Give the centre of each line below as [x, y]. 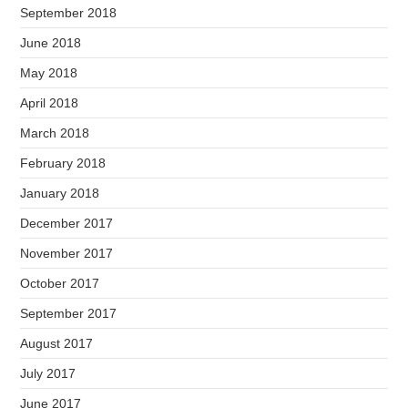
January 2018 [60, 193]
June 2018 [51, 43]
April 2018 [50, 103]
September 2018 [69, 13]
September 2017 [69, 313]
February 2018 [63, 163]
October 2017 [60, 283]
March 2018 [55, 133]
